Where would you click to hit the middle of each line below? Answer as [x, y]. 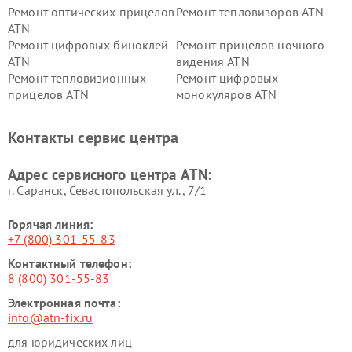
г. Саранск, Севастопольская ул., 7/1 [108, 190]
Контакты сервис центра [93, 137]
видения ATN [213, 61]
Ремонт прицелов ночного [251, 45]
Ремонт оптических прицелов [91, 12]
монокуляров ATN [227, 94]
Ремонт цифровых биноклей [88, 45]
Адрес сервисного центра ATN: [110, 174]
